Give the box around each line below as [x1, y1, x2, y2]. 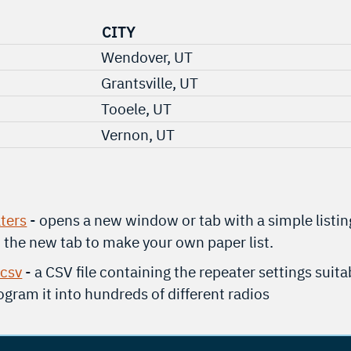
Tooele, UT [101, 98, 172, 118]
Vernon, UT [101, 124, 175, 144]
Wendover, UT [101, 46, 194, 67]
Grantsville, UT [101, 72, 199, 92]
